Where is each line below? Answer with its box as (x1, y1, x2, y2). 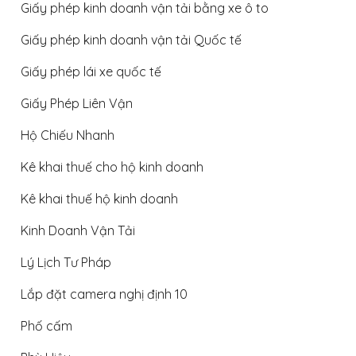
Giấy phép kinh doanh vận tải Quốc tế (21, 31, 242, 48)
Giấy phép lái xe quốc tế (21, 63, 161, 79)
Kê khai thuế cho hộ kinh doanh (21, 158, 203, 175)
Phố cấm (21, 317, 72, 334)
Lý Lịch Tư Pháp (21, 253, 111, 270)
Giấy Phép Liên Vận (21, 95, 133, 111)
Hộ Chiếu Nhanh (21, 126, 114, 143)
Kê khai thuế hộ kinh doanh (21, 190, 178, 207)
